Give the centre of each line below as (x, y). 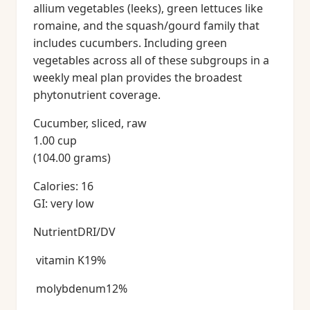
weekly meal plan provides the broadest (138, 77)
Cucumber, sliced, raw (90, 123)
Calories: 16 (63, 186)
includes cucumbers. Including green (130, 43)
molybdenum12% (80, 289)
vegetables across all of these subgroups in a (151, 60)
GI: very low (64, 203)
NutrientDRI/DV (74, 232)
